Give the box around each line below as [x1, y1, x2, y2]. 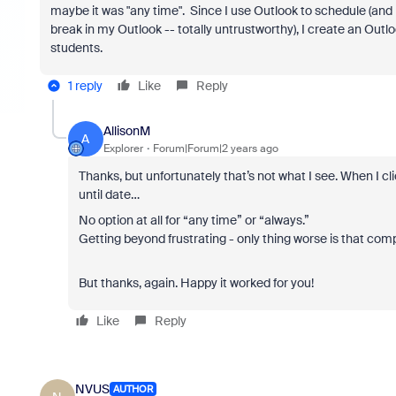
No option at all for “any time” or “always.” [78, 212, 312, 228]
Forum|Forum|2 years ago [152, 141, 278, 156]
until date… [78, 187, 142, 202]
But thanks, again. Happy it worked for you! [78, 275, 316, 291]
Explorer [103, 141, 143, 156]
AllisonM [103, 122, 150, 139]
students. [49, 40, 103, 56]
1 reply [67, 78, 103, 94]
